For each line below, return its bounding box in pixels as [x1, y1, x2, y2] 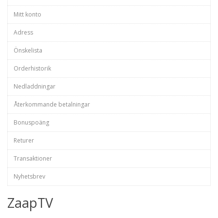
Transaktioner [14, 154, 52, 163]
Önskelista [14, 46, 42, 54]
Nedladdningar [14, 82, 55, 91]
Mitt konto [14, 10, 41, 18]
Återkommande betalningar [14, 100, 90, 109]
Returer [14, 136, 34, 145]
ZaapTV [7, 194, 53, 212]
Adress [14, 28, 33, 36]
